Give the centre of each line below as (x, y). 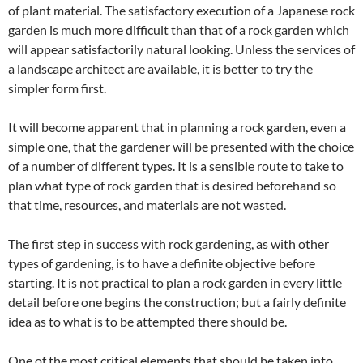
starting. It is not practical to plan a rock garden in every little (175, 282)
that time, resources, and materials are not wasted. (147, 204)
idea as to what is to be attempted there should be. (147, 321)
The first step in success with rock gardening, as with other (169, 243)
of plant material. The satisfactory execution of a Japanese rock (181, 10)
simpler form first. (57, 88)
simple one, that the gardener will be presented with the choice (181, 146)
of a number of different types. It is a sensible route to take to (176, 165)
